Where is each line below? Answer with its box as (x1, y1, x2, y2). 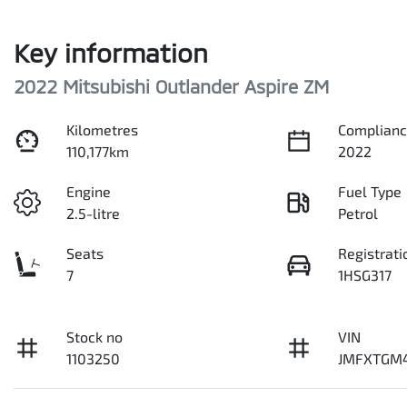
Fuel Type (338, 182, 402, 200)
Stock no (66, 327, 124, 345)
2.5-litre (66, 203, 121, 222)
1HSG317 (338, 265, 392, 283)
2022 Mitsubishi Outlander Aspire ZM (14, 74, 329, 97)
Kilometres (66, 120, 139, 138)
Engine (66, 182, 112, 200)
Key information (14, 36, 208, 68)
